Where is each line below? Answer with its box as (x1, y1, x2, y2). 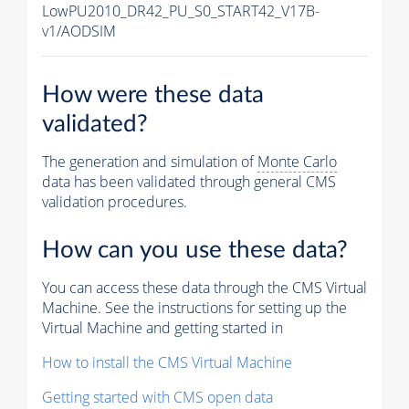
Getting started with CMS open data (42, 386, 273, 407)
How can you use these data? (42, 237, 348, 262)
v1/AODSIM (42, 21, 116, 42)
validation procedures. (42, 192, 187, 213)
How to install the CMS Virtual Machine (42, 351, 292, 372)
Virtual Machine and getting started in (42, 317, 283, 338)
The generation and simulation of (42, 152, 257, 173)
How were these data (42, 83, 264, 108)
